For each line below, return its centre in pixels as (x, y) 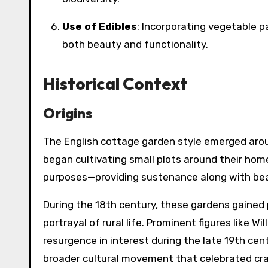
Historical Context (115, 83)
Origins (68, 113)
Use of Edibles (103, 26)
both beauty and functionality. (135, 44)
